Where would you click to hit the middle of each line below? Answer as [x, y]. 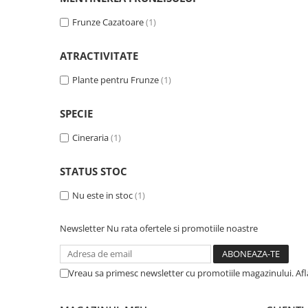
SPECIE [76, 114]
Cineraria [90, 138]
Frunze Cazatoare [108, 22]
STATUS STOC [93, 172]
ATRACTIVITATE [99, 56]
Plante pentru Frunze [115, 80]
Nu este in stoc [102, 196]
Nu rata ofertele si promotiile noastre [182, 229]
